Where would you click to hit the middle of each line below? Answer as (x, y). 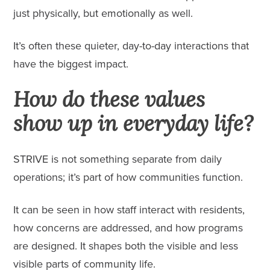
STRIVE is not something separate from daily (118, 159)
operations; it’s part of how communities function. (128, 177)
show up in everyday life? (134, 123)
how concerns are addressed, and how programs (128, 228)
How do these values (109, 99)
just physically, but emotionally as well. (103, 13)
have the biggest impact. (71, 64)
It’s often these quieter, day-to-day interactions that (131, 46)
